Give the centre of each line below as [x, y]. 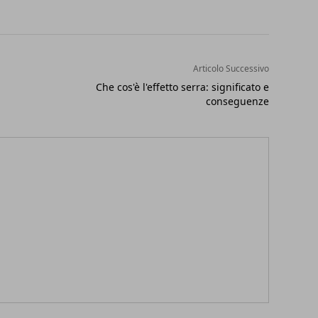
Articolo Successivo [231, 68]
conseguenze [237, 101]
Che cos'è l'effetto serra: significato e [182, 87]
